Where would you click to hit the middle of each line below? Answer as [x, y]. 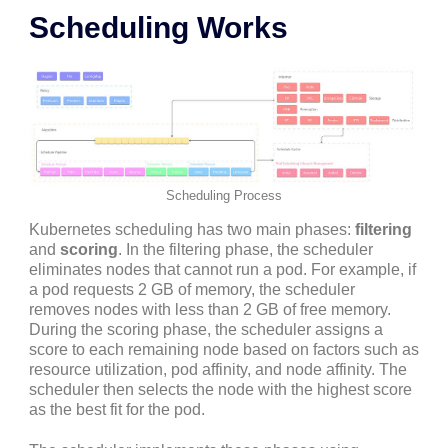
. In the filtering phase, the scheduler [245, 249]
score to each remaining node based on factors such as [224, 349]
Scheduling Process [224, 195]
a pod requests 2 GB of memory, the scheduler [192, 289]
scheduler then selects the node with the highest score [220, 389]
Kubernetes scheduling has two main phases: [192, 229]
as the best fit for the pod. [117, 409]
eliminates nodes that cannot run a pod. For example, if [222, 269]
